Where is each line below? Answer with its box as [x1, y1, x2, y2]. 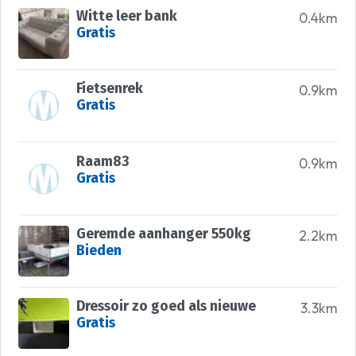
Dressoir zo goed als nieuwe [75, 298, 256, 315]
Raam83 [75, 153, 130, 170]
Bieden [75, 242, 122, 260]
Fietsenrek [75, 80, 143, 98]
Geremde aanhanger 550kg [75, 226, 251, 243]
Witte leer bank [75, 7, 177, 25]
